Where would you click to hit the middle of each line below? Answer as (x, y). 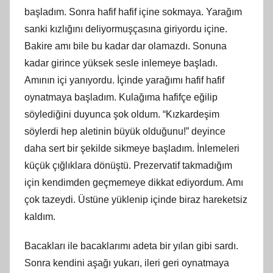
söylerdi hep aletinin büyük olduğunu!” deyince (125, 131)
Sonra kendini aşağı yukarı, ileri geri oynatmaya (127, 263)
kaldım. (40, 216)
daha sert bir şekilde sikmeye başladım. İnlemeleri (132, 148)
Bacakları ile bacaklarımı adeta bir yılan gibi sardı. (131, 246)
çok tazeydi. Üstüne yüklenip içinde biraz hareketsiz (136, 199)
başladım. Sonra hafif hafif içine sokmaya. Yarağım (133, 12)
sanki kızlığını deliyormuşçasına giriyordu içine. (126, 29)
